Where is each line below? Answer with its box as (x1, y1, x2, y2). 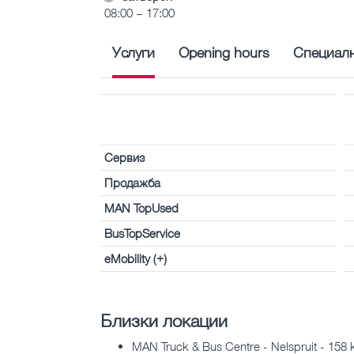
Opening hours (179, 43, 269, 61)
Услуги (112, 43, 155, 61)
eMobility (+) (104, 250, 167, 265)
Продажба (104, 175, 160, 190)
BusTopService (104, 225, 180, 240)
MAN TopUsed (104, 200, 179, 215)
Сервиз (104, 149, 145, 164)
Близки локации (100, 309, 228, 331)
